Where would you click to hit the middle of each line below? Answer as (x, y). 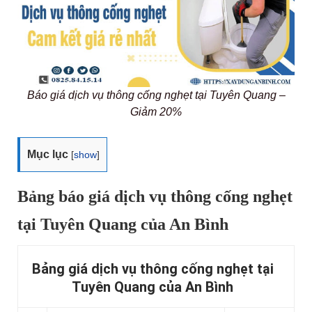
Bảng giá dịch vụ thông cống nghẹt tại (153, 269)
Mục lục (48, 155)
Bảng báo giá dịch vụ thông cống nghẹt (155, 197)
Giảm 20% (156, 112)
